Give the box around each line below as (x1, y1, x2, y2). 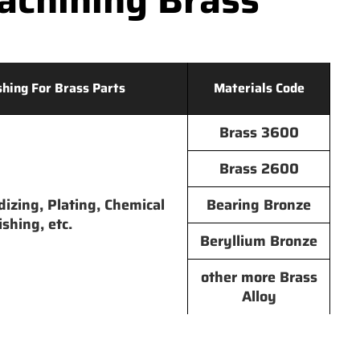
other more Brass (200, 266, 317, 288)
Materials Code (213, 78, 305, 98)
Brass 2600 (219, 157, 299, 180)
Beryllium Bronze (200, 230, 317, 252)
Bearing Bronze (207, 194, 311, 216)
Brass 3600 (219, 121, 299, 144)
